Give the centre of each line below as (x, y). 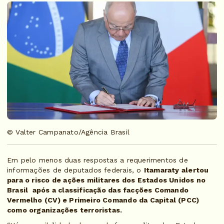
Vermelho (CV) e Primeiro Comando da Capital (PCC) (103, 200)
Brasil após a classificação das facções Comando (98, 190)
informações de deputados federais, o (75, 170)
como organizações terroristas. (66, 210)
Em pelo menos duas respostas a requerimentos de (97, 160)
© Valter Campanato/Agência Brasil (68, 132)
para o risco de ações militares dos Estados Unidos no (106, 180)
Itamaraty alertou (176, 170)
